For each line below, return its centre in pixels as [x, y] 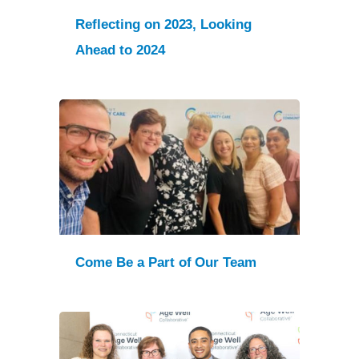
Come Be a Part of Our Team [166, 262]
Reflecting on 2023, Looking [164, 25]
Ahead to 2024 [120, 50]
